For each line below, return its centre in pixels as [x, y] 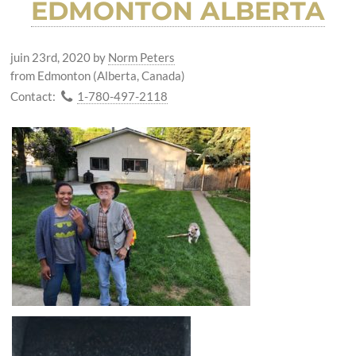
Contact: [33, 97]
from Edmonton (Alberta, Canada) [97, 76]
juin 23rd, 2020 [50, 58]
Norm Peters [141, 58]
